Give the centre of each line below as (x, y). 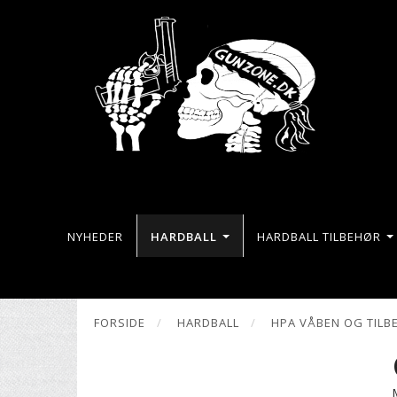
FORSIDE (120, 323)
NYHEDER (95, 236)
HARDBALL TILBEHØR (319, 236)
